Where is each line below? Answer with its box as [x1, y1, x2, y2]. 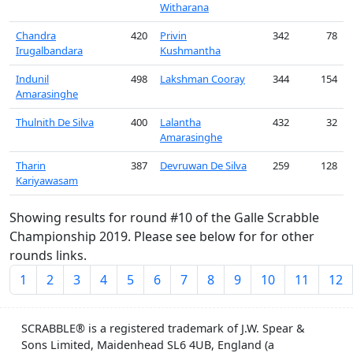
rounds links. [9, 247, 87, 264]
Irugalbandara [16, 43, 83, 58]
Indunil [16, 72, 49, 86]
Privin [160, 28, 187, 43]
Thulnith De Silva [16, 115, 94, 129]
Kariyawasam [16, 173, 78, 188]
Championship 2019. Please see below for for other [9, 228, 314, 245]
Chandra [16, 28, 56, 43]
